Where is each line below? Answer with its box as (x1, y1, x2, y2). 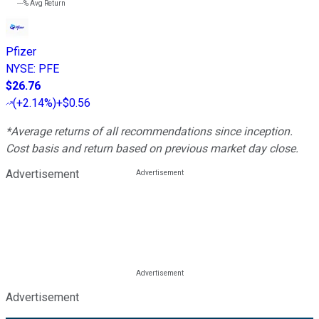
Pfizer (6, 45, 36, 59)
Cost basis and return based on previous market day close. (6, 142, 298, 156)
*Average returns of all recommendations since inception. (6, 125, 293, 139)
